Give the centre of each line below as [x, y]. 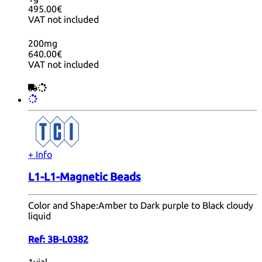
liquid [39, 216]
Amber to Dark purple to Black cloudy [176, 206]
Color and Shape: [63, 206]
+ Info [40, 155]
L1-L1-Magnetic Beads [85, 177]
